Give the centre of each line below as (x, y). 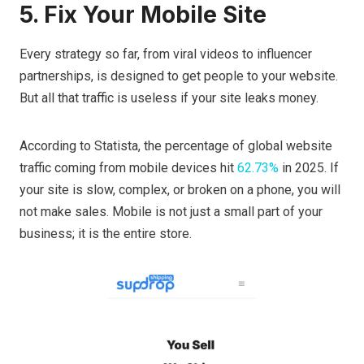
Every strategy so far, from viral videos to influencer (166, 54)
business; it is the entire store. (106, 234)
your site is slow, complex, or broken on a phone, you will (180, 190)
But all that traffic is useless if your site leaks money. (169, 98)
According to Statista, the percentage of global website (176, 146)
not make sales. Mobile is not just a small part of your (171, 212)
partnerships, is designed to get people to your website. (179, 76)
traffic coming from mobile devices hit (128, 168)
